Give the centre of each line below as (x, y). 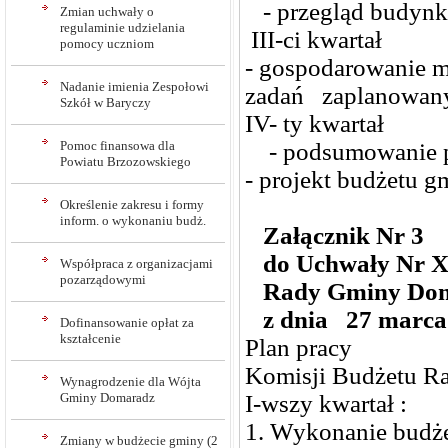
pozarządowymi (103, 279)
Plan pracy (298, 348)
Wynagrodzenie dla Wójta (130, 381)
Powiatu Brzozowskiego (125, 161)
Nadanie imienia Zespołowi (134, 86)
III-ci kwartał (322, 40)
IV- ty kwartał (317, 124)
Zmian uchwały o (107, 11)
